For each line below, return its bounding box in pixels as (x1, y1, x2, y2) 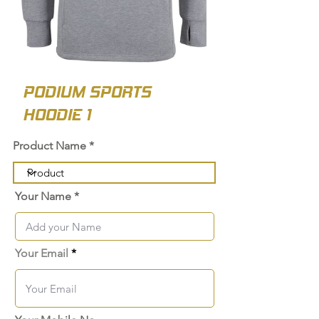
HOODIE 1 (23, 105, 90, 125)
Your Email (15, 246, 71, 261)
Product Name (13, 139, 86, 153)
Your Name (15, 189, 71, 204)
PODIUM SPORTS (23, 82, 151, 103)
